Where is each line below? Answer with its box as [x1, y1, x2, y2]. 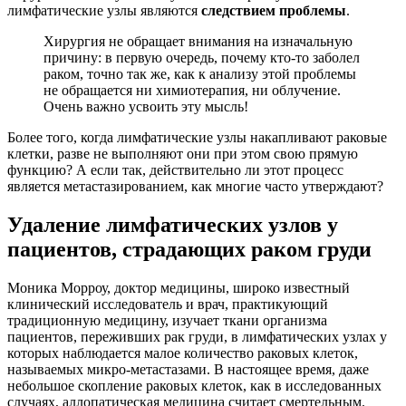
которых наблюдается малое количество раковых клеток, [7, 344, 358, 361]
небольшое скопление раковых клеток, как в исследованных [7, 377, 382, 393]
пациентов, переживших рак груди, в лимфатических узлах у [7, 328, 387, 344]
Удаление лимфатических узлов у [7, 212, 338, 237]
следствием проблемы [201, 2, 346, 18]
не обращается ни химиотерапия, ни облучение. [43, 82, 341, 98]
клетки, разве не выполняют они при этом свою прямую [7, 145, 358, 161]
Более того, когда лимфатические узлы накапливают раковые [7, 129, 387, 145]
